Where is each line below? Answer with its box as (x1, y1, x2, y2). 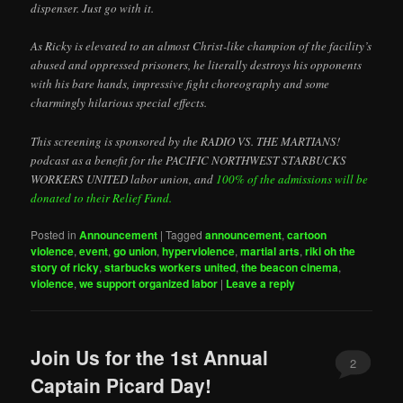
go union (113, 242, 157, 259)
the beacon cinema (241, 258, 339, 275)
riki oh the (305, 242, 356, 259)
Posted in (31, 226, 77, 242)
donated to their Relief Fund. (31, 189, 173, 206)
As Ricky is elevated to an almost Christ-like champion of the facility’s (31, 38, 372, 55)
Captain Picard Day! (31, 371, 212, 399)
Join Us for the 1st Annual (31, 343, 269, 371)
